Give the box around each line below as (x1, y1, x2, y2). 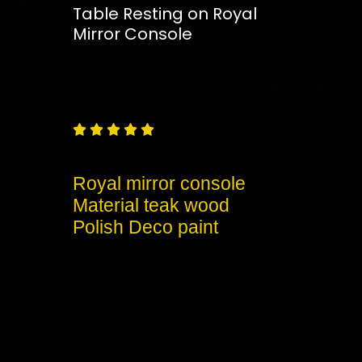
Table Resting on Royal (73, 2, 257, 25)
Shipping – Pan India (96, 62, 205, 76)
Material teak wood (73, 194, 229, 216)
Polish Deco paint (73, 216, 218, 238)
